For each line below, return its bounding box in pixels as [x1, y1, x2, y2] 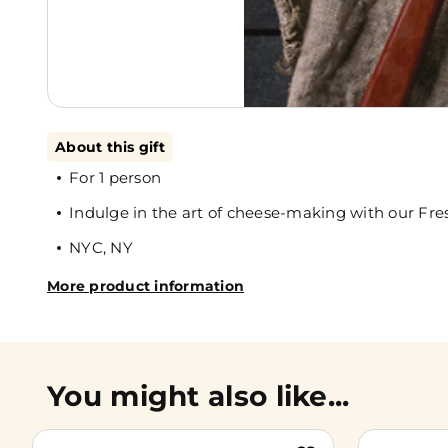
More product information [47, 277, 244, 295]
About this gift [55, 138, 165, 156]
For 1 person [69, 168, 161, 187]
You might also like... [47, 379, 350, 413]
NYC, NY [69, 238, 133, 257]
